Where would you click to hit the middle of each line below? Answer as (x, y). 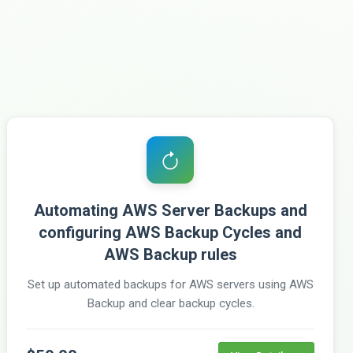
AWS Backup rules (170, 254)
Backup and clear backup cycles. (170, 303)
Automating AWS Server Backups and (170, 210)
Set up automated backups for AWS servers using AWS (170, 284)
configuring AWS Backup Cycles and (170, 232)
